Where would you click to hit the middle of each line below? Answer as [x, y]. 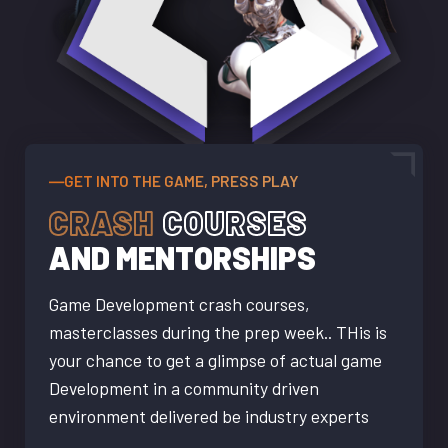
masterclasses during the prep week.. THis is [218, 332]
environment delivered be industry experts [209, 416]
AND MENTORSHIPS [182, 258]
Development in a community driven [184, 388]
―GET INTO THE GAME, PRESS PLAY [174, 181]
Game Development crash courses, [179, 304]
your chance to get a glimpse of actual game [215, 360]
